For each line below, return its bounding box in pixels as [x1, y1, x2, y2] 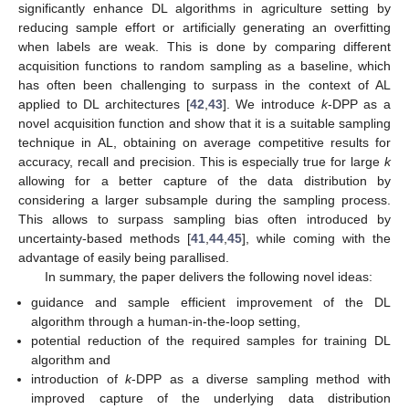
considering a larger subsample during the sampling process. [18, 193, 391, 208]
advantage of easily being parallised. [18, 250, 229, 266]
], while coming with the [242, 231, 391, 246]
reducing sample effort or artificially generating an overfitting [18, 20, 391, 36]
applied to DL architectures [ [18, 97, 190, 112]
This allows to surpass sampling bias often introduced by [18, 212, 391, 227]
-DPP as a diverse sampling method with [131, 372, 392, 387]
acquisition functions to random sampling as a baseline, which [18, 58, 391, 74]
